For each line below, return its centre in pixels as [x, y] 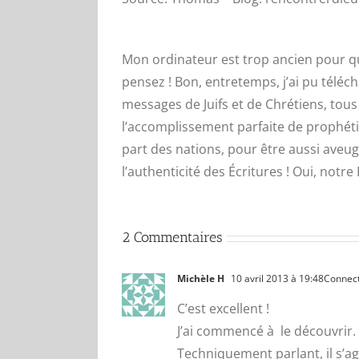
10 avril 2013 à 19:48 [276, 278]
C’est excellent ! [223, 309]
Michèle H [201, 278]
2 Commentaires [172, 237]
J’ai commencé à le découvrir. [266, 331]
